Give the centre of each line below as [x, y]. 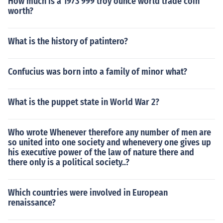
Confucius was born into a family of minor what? [98, 72]
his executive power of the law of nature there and [101, 152]
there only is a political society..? [69, 162]
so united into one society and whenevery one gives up [110, 142]
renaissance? [32, 203]
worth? [21, 11]
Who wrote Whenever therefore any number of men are [110, 132]
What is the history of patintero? [68, 41]
